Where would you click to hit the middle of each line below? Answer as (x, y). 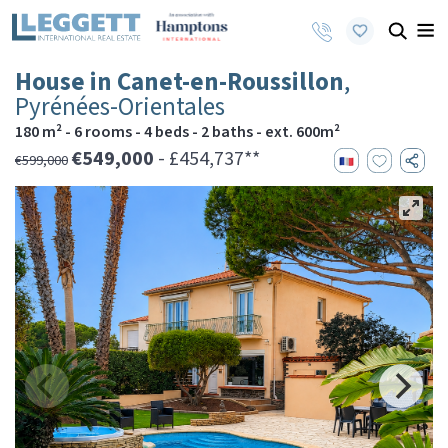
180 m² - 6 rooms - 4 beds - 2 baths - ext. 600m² (177, 132)
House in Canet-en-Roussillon (179, 82)
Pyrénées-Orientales (120, 107)
